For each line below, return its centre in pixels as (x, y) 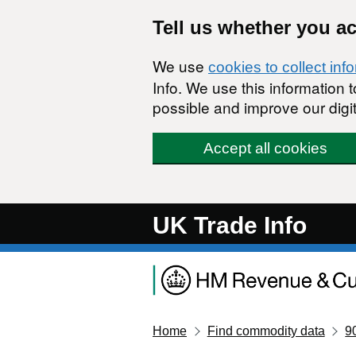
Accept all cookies (265, 148)
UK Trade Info (230, 225)
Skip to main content (69, 15)
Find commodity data (266, 331)
